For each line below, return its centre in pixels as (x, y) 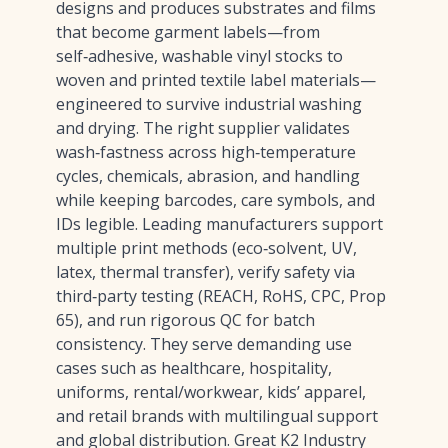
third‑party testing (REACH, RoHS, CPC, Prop (221, 296)
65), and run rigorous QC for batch (185, 320)
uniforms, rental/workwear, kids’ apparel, (211, 392)
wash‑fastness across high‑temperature (206, 152)
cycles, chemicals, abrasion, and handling (208, 176)
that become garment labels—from (188, 32)
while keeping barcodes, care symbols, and (215, 200)
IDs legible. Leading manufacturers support (219, 224)
